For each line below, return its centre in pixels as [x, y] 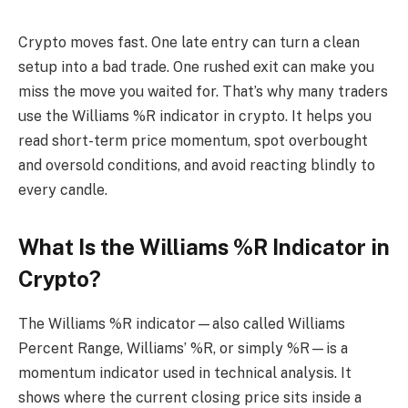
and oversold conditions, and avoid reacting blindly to [197, 165]
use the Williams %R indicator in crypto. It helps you [195, 116]
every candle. [63, 190]
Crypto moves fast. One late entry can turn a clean [189, 42]
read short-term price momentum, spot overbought [193, 141]
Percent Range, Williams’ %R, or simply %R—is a [183, 349]
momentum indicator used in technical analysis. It [185, 373]
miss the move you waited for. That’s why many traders [203, 92]
